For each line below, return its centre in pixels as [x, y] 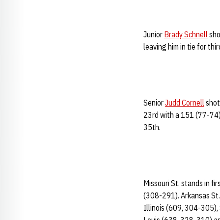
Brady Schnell [186, 34]
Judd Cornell [185, 103]
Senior [154, 103]
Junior [154, 34]
